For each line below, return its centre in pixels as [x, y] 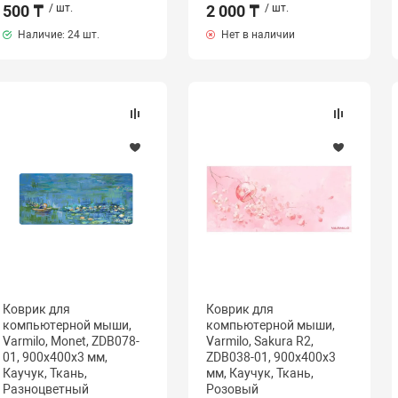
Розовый [232, 389]
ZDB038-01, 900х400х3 [271, 357]
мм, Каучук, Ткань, [259, 373]
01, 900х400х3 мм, [55, 357]
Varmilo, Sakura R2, [259, 341]
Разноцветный [45, 389]
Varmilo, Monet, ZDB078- [71, 341]
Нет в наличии [256, 35]
